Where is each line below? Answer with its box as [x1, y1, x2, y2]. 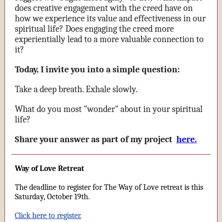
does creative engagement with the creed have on [15, 3, 193, 13]
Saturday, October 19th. [15, 192, 90, 201]
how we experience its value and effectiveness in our [15, 13, 206, 24]
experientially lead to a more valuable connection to [15, 34, 204, 45]
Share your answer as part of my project [15, 134, 174, 145]
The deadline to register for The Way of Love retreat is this [15, 183, 203, 192]
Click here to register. [15, 211, 81, 220]
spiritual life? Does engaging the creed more [15, 24, 174, 34]
